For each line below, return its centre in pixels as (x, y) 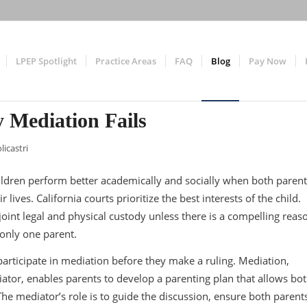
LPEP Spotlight (47, 61)
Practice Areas (126, 61)
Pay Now (268, 61)
